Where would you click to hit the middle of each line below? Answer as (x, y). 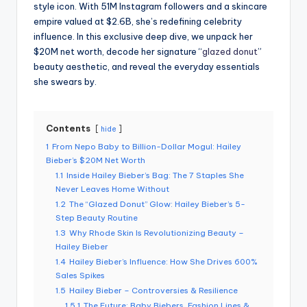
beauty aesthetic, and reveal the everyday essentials (147, 67)
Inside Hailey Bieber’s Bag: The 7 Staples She (155, 175)
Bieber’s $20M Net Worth (96, 160)
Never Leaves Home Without (112, 189)
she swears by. (65, 82)
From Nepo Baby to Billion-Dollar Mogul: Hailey (147, 147)
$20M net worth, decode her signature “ (118, 52)
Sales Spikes (80, 275)
